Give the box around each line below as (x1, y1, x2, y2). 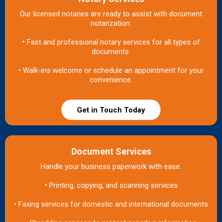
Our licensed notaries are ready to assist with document (20, 9, 202, 18)
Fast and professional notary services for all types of (26, 37, 200, 47)
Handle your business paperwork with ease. (41, 162, 181, 171)
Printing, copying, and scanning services (49, 180, 178, 190)
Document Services (71, 146, 151, 157)
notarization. (91, 18, 131, 28)
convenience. (90, 75, 132, 84)
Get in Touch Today (77, 105, 145, 114)
